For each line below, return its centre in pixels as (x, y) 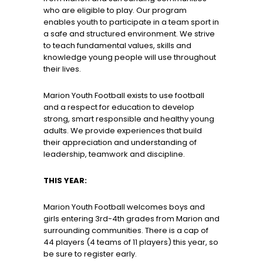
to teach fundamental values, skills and (117, 46)
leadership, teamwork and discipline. (114, 154)
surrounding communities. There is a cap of (126, 231)
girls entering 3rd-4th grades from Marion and (131, 219)
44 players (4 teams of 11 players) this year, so (131, 242)
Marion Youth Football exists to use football (124, 96)
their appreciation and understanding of (120, 143)
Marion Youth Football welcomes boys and (124, 207)
